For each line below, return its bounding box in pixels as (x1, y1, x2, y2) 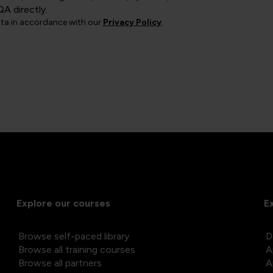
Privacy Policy (103, 17, 161, 28)
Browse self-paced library (18, 230, 129, 243)
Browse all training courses (18, 244, 135, 256)
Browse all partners (18, 257, 102, 269)
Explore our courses (16, 197, 110, 210)
